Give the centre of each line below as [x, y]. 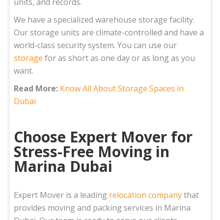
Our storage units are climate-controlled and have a [109, 32]
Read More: [37, 88]
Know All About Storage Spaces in [122, 88]
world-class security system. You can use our [96, 45]
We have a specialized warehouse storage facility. [104, 19]
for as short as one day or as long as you [119, 58]
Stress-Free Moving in [92, 151]
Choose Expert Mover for [103, 137]
